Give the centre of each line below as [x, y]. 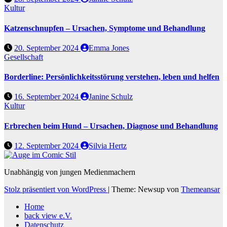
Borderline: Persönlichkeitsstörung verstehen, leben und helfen [112, 77]
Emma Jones [109, 48]
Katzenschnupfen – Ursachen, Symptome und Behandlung [105, 28]
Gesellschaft [24, 57]
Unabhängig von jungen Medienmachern [70, 172]
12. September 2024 [47, 145]
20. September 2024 [47, 48]
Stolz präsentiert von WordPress [56, 189]
